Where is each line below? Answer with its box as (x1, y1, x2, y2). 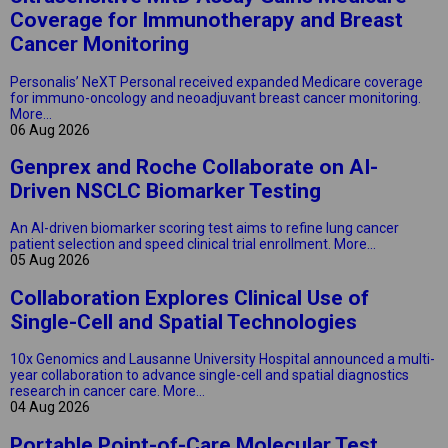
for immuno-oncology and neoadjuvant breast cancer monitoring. (10, 89, 421, 106)
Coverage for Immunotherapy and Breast (10, 8, 403, 33)
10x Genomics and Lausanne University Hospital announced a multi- (10, 351, 435, 368)
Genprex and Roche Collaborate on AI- (10, 154, 378, 179)
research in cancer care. (10, 383, 160, 400)
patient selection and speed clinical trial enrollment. (10, 236, 331, 253)
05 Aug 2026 (10, 252, 90, 269)
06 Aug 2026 (10, 121, 90, 138)
